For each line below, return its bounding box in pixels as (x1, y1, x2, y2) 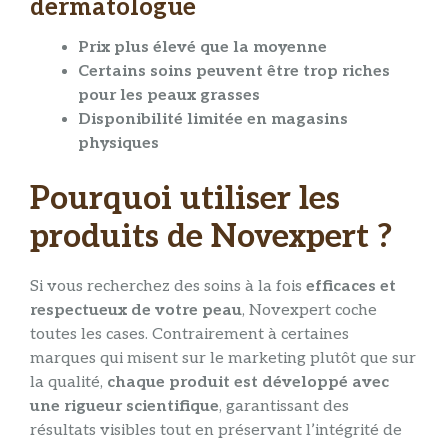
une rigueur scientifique (30, 397, 219, 417)
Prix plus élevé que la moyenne (78, 37, 327, 57)
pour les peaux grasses (78, 85, 260, 105)
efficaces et (306, 277, 396, 297)
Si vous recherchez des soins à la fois (30, 277, 306, 297)
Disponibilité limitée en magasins (78, 109, 348, 129)
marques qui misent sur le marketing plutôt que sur (30, 349, 416, 369)
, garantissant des (219, 397, 349, 417)
